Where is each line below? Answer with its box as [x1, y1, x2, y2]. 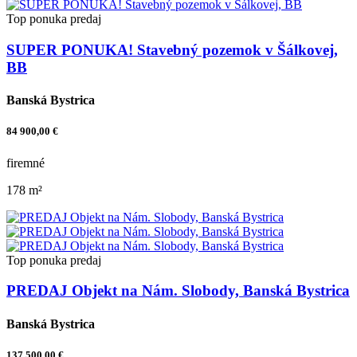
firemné [6, 155, 45, 170]
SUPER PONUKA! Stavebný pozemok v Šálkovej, [6, 41, 338, 58]
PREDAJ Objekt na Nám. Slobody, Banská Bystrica [6, 282, 350, 300]
